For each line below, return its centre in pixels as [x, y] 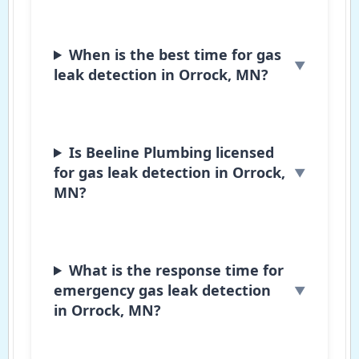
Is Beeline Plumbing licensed [172, 152]
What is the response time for [177, 270]
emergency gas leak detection [162, 290]
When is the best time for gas [175, 54]
